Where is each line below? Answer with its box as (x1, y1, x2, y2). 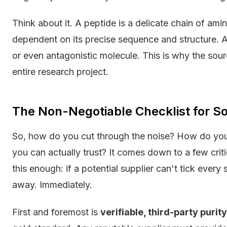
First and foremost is (12, 206, 100, 217)
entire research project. (12, 66, 108, 78)
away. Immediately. (12, 179, 92, 191)
